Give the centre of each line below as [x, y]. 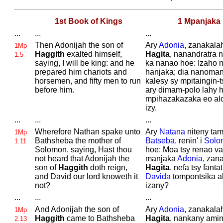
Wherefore [54, 132]
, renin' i [189, 141]
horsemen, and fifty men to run [88, 81]
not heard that [59, 159]
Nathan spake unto [107, 132]
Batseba [160, 141]
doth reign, [108, 167]
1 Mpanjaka [199, 21]
